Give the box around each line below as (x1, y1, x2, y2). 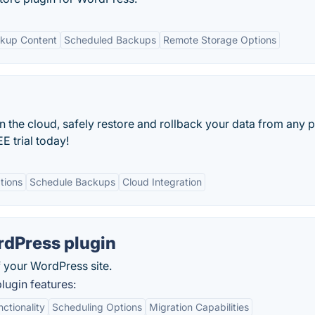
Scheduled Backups (64, 34, 156, 46)
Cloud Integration (122, 176, 202, 188)
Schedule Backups (30, 176, 115, 188)
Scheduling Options (52, 301, 142, 313)
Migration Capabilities (149, 301, 249, 313)
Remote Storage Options (163, 34, 276, 46)
